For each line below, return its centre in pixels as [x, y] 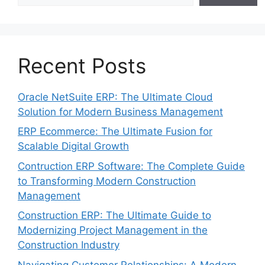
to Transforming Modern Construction [107, 181]
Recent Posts [82, 65]
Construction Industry [69, 245]
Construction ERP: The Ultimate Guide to [114, 216]
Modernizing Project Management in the [113, 230]
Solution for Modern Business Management [120, 112]
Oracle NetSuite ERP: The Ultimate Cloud [115, 97]
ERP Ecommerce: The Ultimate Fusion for [115, 132]
